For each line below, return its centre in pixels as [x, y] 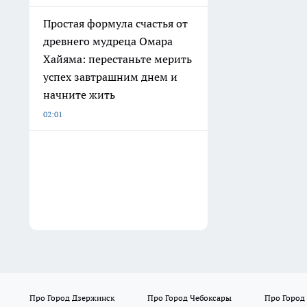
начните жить [79, 94]
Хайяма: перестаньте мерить [118, 59]
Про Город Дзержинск [72, 298]
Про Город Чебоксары [189, 298]
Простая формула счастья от [115, 23]
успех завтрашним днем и [110, 76]
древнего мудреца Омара [108, 41]
